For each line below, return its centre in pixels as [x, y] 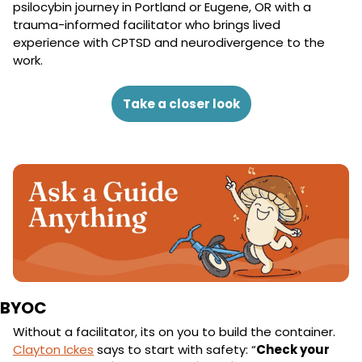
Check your [293, 349]
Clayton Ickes [53, 349]
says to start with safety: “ [175, 349]
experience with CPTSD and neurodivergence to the [169, 42]
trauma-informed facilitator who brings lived [147, 24]
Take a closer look [181, 103]
